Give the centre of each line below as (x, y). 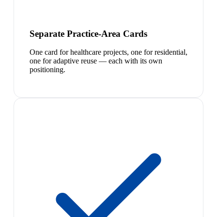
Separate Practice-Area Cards (88, 33)
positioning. (47, 70)
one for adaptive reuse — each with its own (96, 61)
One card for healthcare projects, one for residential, (108, 52)
